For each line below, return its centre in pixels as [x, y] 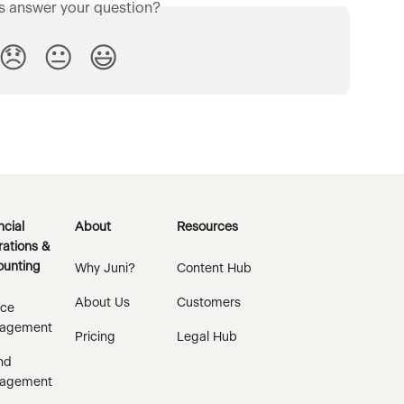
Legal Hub [207, 337]
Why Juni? [105, 269]
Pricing [95, 337]
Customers [209, 303]
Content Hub [214, 269]
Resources [207, 227]
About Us [102, 303]
